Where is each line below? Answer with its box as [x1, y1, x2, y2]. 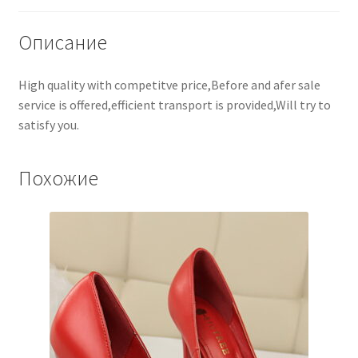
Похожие [18, 165, 98, 192]
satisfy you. [18, 117, 79, 133]
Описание [18, 29, 107, 55]
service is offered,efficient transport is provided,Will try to [18, 97, 331, 113]
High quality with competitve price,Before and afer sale [18, 77, 320, 93]
